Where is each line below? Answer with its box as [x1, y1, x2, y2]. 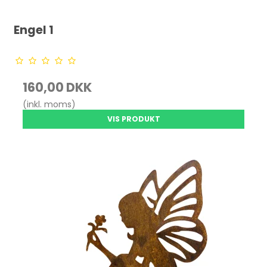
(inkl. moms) [23, 98, 76, 110]
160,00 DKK [23, 78, 92, 96]
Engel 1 [14, 21, 54, 38]
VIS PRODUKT [107, 113, 160, 124]
